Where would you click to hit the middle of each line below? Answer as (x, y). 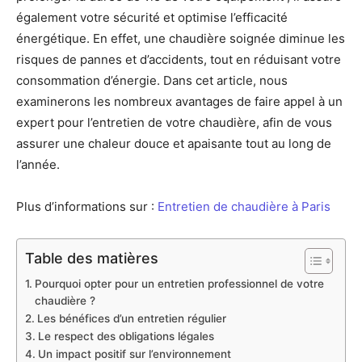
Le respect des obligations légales (126, 336)
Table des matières (92, 258)
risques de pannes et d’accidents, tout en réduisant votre (179, 59)
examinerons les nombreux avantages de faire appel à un (179, 101)
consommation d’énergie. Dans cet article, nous (152, 80)
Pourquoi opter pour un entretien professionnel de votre (179, 284)
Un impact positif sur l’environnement (134, 354)
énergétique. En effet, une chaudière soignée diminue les (181, 38)
